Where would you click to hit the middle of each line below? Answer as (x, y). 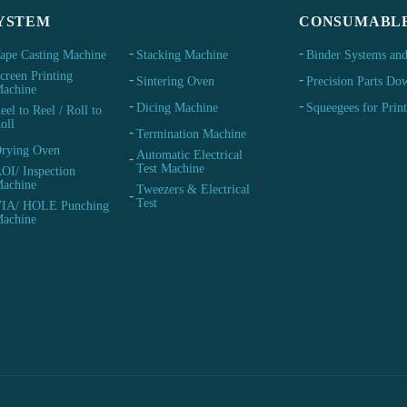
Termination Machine (191, 134)
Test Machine (170, 169)
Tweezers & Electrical (193, 190)
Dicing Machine (177, 108)
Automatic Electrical (189, 155)
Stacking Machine (182, 55)
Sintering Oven (175, 82)
